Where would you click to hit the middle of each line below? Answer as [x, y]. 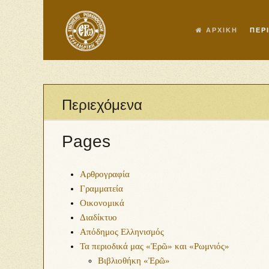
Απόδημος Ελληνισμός [122, 232]
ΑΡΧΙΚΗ [220, 30]
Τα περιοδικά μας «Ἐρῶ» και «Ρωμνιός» [155, 246]
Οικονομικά [102, 203]
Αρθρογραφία [105, 174]
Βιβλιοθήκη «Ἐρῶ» [134, 261]
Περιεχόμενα [102, 105]
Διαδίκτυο [98, 217]
